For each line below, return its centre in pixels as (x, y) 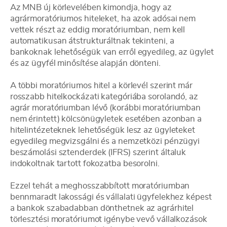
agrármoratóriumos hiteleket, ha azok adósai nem (103, 18)
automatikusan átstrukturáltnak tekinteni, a (92, 41)
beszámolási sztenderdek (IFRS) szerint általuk (98, 152)
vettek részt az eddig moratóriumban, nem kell (98, 30)
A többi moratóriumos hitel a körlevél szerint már (101, 85)
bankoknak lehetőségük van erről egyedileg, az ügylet (112, 52)
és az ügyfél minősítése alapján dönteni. (85, 63)
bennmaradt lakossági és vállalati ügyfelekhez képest (111, 197)
